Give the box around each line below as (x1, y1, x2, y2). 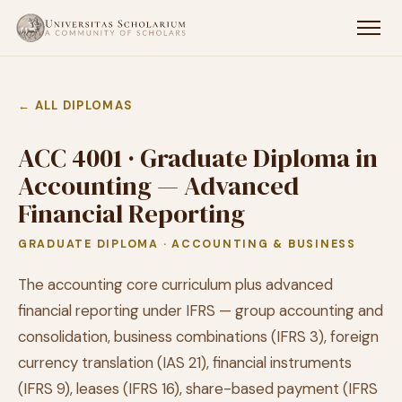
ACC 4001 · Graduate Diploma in (18, 140, 378, 176)
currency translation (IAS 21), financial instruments (18, 353, 352, 372)
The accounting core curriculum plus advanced (18, 275, 333, 294)
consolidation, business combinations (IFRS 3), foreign (18, 327, 379, 346)
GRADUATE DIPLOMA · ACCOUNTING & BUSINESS (18, 237, 356, 251)
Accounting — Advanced (18, 168, 299, 204)
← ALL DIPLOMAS (18, 98, 134, 113)
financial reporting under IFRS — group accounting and (18, 301, 383, 320)
